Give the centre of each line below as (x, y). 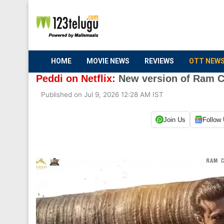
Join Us (174, 119)
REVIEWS (159, 61)
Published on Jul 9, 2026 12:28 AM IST (102, 94)
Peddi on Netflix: (76, 78)
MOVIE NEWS (108, 61)
